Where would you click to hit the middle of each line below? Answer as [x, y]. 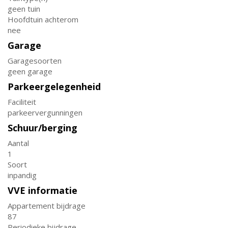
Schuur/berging [42, 128]
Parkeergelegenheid [54, 87]
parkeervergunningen [45, 112]
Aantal [18, 143]
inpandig [22, 175]
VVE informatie [42, 190]
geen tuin [24, 9]
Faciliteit [22, 102]
